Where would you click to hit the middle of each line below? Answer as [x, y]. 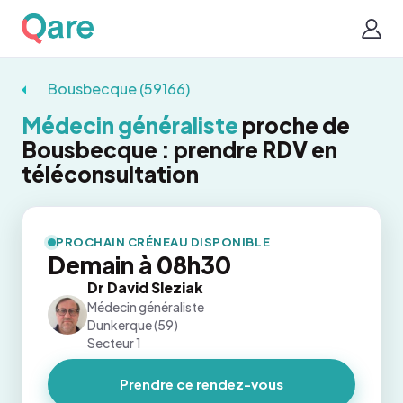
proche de [294, 125]
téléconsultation [110, 174]
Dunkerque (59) [133, 325]
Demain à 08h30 [139, 265]
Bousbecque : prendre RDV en [179, 149]
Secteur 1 [114, 343]
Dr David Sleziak [145, 287]
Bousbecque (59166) [118, 89]
